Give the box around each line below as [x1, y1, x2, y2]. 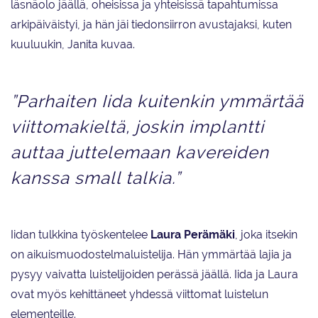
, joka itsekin [235, 228, 297, 242]
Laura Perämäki [150, 228, 235, 242]
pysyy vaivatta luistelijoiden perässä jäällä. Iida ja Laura [11, 268, 298, 282]
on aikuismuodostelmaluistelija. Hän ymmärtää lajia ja [11, 248, 292, 262]
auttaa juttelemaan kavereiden [11, 143, 269, 163]
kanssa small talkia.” [11, 168, 180, 188]
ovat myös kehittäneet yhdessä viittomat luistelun [11, 287, 268, 302]
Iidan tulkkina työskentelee [11, 228, 150, 242]
